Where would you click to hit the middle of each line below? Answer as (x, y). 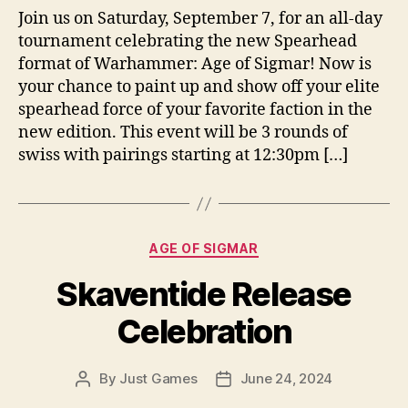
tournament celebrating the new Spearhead (188, 42)
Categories (244, 245)
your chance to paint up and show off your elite (199, 87)
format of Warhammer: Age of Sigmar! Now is (195, 65)
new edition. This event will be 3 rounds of (183, 133)
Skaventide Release (204, 294)
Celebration (204, 331)
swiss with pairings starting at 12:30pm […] (183, 156)
